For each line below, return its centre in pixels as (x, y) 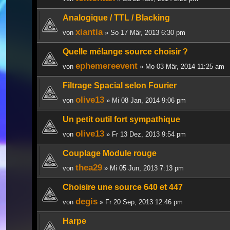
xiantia (89, 32)
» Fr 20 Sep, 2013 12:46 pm (140, 202)
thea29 (89, 167)
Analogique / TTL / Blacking (116, 17)
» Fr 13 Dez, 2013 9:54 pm (145, 134)
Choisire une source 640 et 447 (123, 187)
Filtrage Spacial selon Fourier (120, 85)
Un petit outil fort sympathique (121, 119)
